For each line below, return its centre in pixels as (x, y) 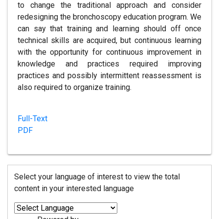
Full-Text (33, 119)
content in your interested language (74, 189)
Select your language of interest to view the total (97, 177)
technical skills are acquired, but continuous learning (109, 40)
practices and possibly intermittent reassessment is (109, 76)
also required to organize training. (75, 87)
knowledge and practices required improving (109, 64)
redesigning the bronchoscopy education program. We (109, 17)
